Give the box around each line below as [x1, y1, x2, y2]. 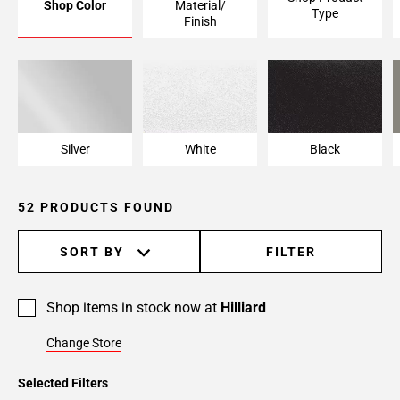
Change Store [46, 336, 121, 351]
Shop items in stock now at [46, 299, 221, 317]
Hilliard [221, 299, 266, 317]
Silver [60, 142, 90, 157]
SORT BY [60, 245, 124, 260]
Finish [183, 13, 217, 29]
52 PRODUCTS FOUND [18, 200, 174, 215]
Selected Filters [18, 376, 108, 391]
